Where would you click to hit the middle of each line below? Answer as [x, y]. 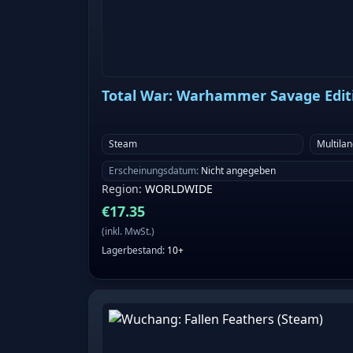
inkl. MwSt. [128, 232]
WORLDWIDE [179, 189]
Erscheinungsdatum [152, 171]
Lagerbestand [132, 251]
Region [120, 189]
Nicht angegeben [238, 171]
